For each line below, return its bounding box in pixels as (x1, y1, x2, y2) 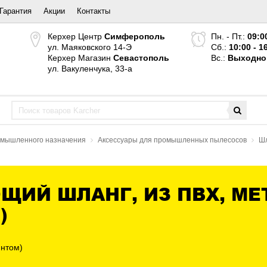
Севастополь (113, 53, 169, 63)
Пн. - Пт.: (211, 32, 247, 41)
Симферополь (104, 32, 165, 41)
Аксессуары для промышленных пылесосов (98, 136, 247, 144)
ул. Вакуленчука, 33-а (48, 64, 132, 73)
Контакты (77, 7, 110, 15)
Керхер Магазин (48, 53, 113, 63)
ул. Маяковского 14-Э (48, 42, 132, 52)
